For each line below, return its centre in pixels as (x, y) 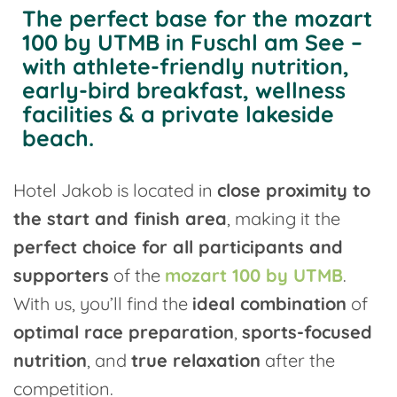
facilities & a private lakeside (178, 114)
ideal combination (269, 304)
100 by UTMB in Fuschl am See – (192, 42)
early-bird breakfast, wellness (184, 90)
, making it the (284, 218)
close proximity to (294, 190)
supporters (61, 275)
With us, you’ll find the (103, 304)
